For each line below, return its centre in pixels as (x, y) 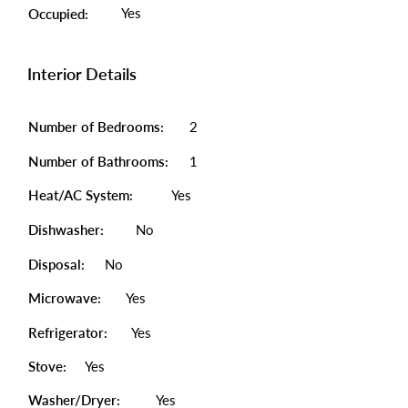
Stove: (47, 366)
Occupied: (58, 14)
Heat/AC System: (82, 195)
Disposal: (56, 264)
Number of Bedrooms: (96, 127)
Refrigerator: (68, 332)
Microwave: (65, 298)
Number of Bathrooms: (100, 161)
